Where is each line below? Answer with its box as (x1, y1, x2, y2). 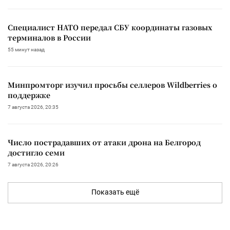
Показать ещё (91, 187, 139, 196)
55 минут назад (8, 46, 45, 52)
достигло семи (8, 147, 65, 158)
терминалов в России (8, 32, 91, 43)
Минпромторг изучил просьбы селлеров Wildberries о (8, 79, 217, 90)
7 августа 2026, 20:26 (8, 161, 59, 167)
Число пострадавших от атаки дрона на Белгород (8, 137, 201, 147)
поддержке (8, 89, 50, 100)
